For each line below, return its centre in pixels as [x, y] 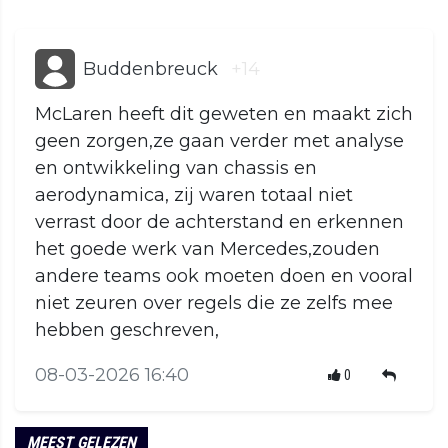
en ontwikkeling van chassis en [176, 168]
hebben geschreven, [127, 330]
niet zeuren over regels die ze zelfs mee [214, 303]
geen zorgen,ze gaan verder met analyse [219, 141]
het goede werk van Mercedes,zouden [207, 249]
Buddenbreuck [150, 69]
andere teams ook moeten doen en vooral [224, 276]
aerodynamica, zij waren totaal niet [194, 195]
